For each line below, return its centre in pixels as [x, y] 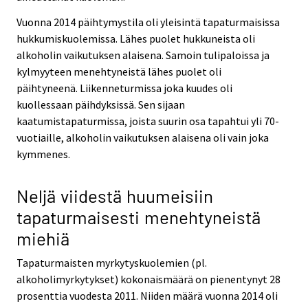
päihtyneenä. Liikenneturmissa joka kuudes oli [124, 88]
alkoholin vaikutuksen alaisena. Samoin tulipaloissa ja [143, 55]
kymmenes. [43, 154]
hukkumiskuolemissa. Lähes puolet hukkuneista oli [136, 38]
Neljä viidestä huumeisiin [115, 196]
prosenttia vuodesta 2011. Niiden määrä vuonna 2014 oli [147, 296]
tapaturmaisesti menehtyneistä [139, 217]
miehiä [43, 239]
